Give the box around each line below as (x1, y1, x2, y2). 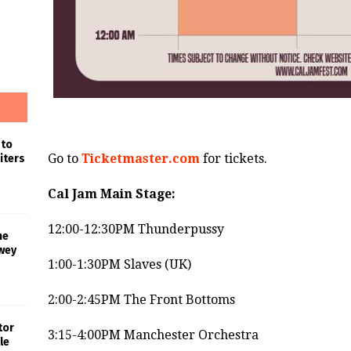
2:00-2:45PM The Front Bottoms (47, 292, 235, 308)
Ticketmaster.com (81, 151, 200, 167)
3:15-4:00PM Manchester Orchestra (47, 327, 259, 343)
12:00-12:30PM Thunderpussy (47, 222, 224, 237)
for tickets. (199, 151, 267, 167)
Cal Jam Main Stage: (47, 186, 175, 202)
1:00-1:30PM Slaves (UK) (47, 257, 191, 273)
